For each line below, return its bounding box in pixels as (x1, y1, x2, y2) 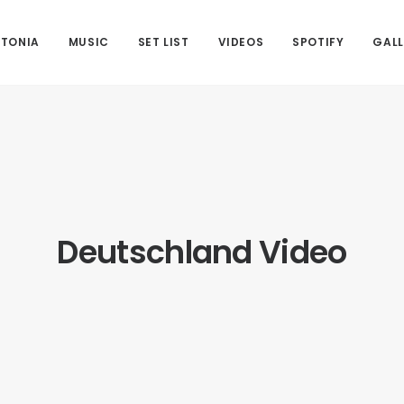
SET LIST (137, 34, 189, 50)
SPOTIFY (292, 34, 344, 50)
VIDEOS (217, 34, 264, 50)
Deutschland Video (57, 230, 347, 274)
